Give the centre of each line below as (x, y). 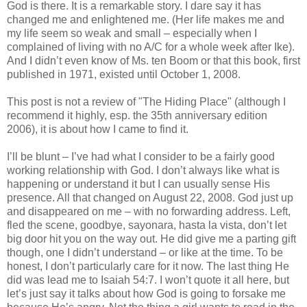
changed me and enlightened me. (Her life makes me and (146, 19)
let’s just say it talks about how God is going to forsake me (146, 293)
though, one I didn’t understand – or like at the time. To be (145, 252)
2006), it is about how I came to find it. (98, 129)
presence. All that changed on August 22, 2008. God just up (150, 197)
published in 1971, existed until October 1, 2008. (124, 74)
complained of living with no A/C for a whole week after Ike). (151, 47)
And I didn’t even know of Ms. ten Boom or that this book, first (153, 60)
